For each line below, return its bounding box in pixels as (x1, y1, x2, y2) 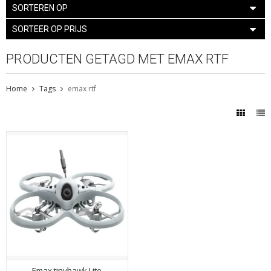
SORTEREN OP (12, 2, 68, 13)
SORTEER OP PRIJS (12, 24, 87, 34)
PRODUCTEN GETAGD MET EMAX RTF (6, 51, 229, 67)
